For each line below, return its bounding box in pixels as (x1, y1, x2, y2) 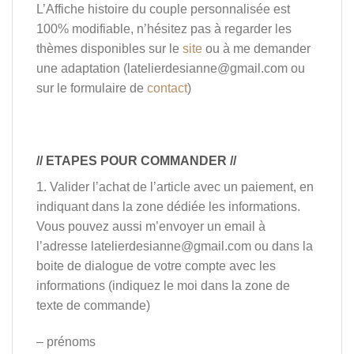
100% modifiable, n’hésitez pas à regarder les (36, 22, 292, 36)
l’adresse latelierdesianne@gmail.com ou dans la (36, 239, 313, 253)
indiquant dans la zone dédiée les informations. (36, 199, 300, 213)
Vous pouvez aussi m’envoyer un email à (36, 219, 265, 233)
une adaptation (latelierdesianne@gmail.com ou (36, 62, 305, 76)
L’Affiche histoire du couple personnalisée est (36, 2, 290, 17)
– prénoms (36, 334, 96, 348)
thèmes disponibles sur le (36, 42, 183, 56)
